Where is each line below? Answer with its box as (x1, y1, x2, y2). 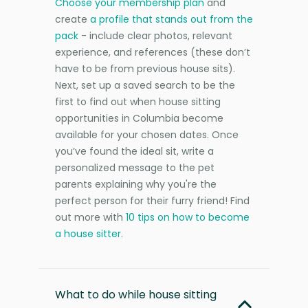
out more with (55, 210, 126, 224)
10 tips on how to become (126, 210, 250, 224)
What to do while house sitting (55, 286, 217, 302)
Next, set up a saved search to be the (55, 78, 235, 92)
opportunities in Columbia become (55, 111, 223, 125)
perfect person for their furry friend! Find (55, 193, 250, 208)
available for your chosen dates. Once (55, 127, 239, 142)
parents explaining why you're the (55, 177, 217, 191)
